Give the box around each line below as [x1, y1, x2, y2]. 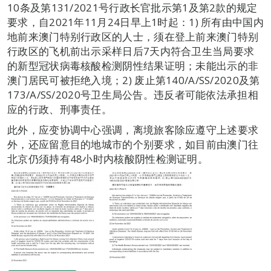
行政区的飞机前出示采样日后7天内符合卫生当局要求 [7, 44, 255, 58]
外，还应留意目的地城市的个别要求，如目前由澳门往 [7, 137, 259, 151]
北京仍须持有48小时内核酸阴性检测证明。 [7, 152, 208, 166]
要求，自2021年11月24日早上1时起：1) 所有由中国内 [7, 15, 264, 29]
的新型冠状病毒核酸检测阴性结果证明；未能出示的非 [7, 59, 259, 73]
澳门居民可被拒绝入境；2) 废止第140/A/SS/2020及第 [7, 73, 260, 87]
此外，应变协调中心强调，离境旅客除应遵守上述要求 [7, 123, 259, 137]
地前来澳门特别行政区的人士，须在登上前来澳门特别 [7, 30, 259, 44]
